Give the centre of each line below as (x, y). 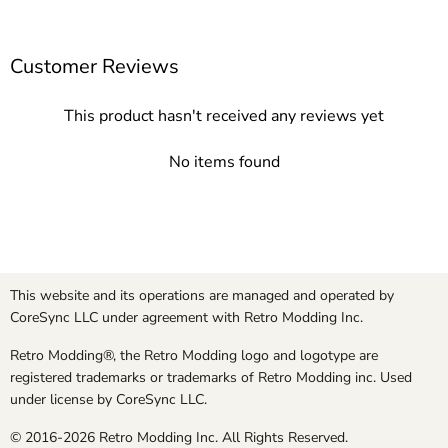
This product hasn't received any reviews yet (224, 116)
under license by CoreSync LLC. (108, 400)
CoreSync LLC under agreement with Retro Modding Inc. (186, 318)
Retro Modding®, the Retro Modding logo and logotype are (194, 356)
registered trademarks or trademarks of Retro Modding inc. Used (211, 378)
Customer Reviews (94, 67)
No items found (224, 162)
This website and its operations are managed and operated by (202, 296)
